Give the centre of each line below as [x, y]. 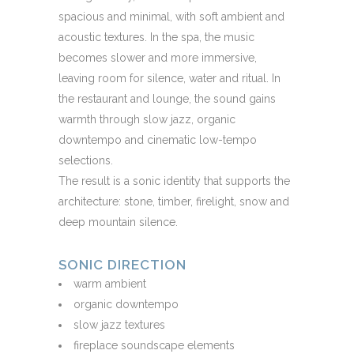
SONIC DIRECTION [122, 264]
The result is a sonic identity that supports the [174, 181]
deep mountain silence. [118, 222]
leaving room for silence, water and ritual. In [169, 78]
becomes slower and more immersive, [158, 57]
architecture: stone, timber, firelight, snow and [174, 201]
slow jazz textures [119, 324]
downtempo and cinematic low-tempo [158, 139]
